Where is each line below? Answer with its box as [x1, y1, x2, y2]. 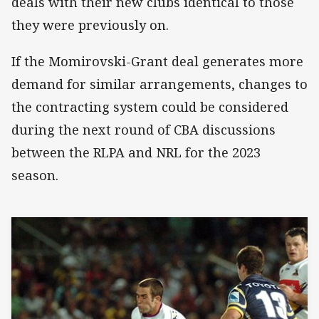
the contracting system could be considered [11, 98, 288, 115]
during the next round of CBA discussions [11, 120, 276, 138]
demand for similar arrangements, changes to [11, 75, 308, 93]
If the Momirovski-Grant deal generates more [11, 52, 303, 70]
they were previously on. [11, 16, 169, 34]
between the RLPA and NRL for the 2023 [11, 143, 261, 161]
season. [11, 166, 58, 184]
